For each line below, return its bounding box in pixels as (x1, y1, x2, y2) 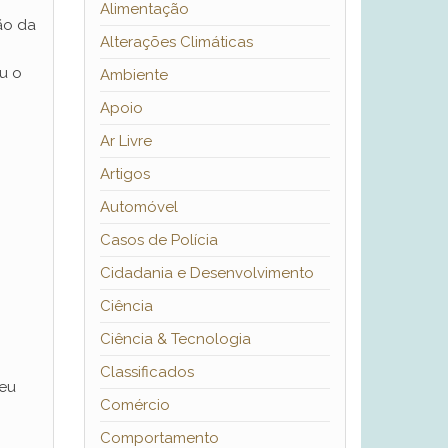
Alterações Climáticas (99, 33, 253, 52)
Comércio (99, 396, 170, 415)
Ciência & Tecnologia (99, 330, 251, 349)
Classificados (99, 363, 194, 382)
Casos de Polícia (99, 231, 218, 250)
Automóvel (99, 198, 178, 217)
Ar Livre (99, 132, 152, 151)
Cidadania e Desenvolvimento (99, 264, 314, 283)
